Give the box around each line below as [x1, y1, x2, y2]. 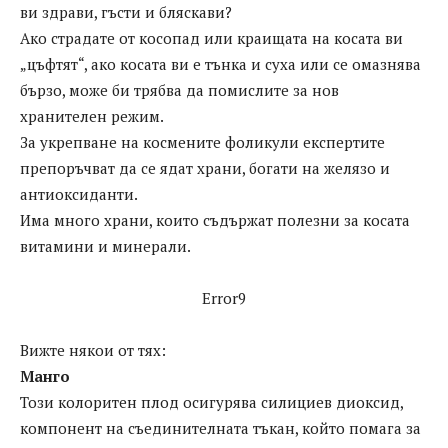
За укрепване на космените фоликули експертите [20, 132, 385, 153]
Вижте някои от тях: [20, 340, 166, 361]
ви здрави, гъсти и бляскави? [20, 2, 232, 23]
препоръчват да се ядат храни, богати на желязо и [20, 158, 390, 179]
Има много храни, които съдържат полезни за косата [20, 210, 410, 231]
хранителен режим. [20, 106, 164, 127]
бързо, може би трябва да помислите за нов [20, 80, 339, 101]
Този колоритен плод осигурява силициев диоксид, [20, 392, 403, 413]
